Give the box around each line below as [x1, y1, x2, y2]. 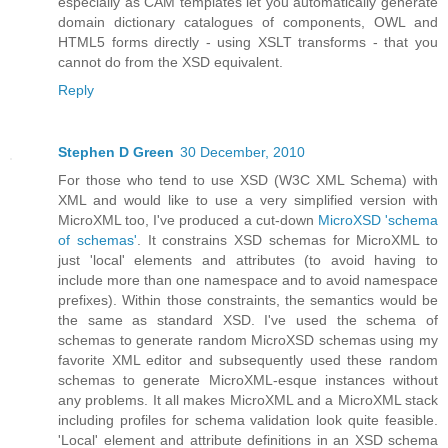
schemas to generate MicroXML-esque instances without [58, 372, 438, 389]
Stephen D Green [58, 144, 174, 161]
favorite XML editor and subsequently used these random [58, 352, 438, 369]
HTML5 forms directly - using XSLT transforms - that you [58, 34, 438, 51]
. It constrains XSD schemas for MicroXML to [136, 232, 438, 249]
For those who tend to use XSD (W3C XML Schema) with [58, 172, 438, 189]
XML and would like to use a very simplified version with [58, 192, 438, 209]
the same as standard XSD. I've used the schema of [58, 312, 438, 329]
